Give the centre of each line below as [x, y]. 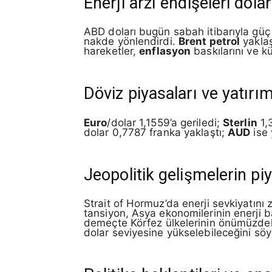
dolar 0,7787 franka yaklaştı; [156, 132]
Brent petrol [209, 42]
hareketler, [112, 51]
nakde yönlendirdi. [131, 42]
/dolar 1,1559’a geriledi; [165, 122]
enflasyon [165, 51]
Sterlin [240, 122]
